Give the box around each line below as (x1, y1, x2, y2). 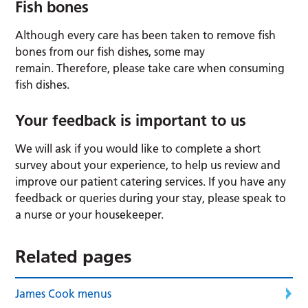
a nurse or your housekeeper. (15, 207, 164, 221)
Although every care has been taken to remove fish (15, 27, 276, 42)
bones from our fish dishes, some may (15, 44, 206, 58)
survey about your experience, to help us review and (15, 157, 281, 172)
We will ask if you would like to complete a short (15, 141, 261, 155)
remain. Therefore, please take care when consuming (15, 60, 285, 75)
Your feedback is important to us (15, 110, 247, 130)
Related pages (15, 245, 133, 267)
